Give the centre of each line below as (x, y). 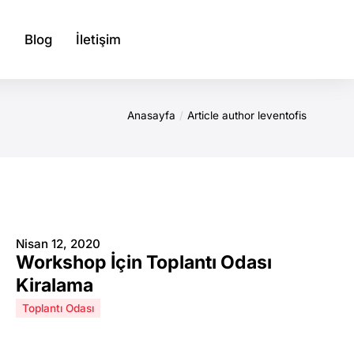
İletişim (98, 39)
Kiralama (55, 285)
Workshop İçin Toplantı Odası (144, 262)
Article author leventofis (247, 115)
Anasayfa (151, 115)
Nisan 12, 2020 (58, 244)
